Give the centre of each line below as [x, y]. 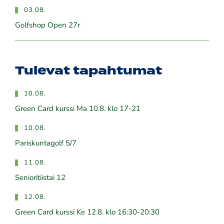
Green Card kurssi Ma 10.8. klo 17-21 [78, 109]
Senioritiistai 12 [40, 178]
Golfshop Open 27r [47, 25]
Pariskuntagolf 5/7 [46, 143]
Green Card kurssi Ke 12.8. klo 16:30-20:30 [87, 212]
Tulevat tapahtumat [88, 71]
